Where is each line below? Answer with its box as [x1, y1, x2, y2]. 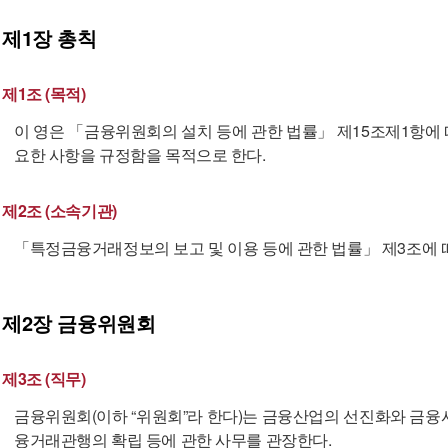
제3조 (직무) [2, 367, 86, 390]
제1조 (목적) [2, 82, 86, 105]
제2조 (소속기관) [2, 199, 117, 222]
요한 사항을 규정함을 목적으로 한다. [14, 143, 266, 166]
